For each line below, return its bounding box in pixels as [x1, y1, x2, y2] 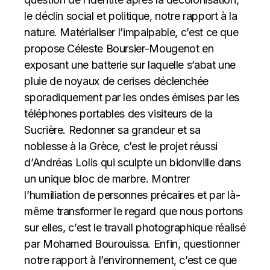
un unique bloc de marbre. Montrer [24, 172, 190, 185]
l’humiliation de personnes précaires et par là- [24, 189, 240, 201]
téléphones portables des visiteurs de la [24, 107, 213, 120]
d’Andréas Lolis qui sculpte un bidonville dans [24, 156, 241, 169]
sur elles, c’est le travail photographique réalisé [24, 221, 246, 234]
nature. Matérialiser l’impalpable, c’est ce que [24, 26, 239, 39]
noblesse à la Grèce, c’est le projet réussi [24, 140, 218, 152]
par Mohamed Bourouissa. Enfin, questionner [24, 237, 240, 250]
